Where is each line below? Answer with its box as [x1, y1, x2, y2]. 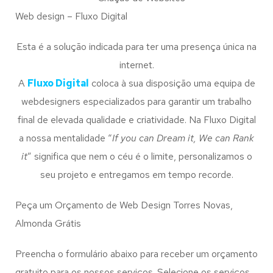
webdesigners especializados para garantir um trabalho [21, 95, 252, 108]
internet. [119, 58, 154, 72]
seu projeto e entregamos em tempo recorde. [40, 168, 233, 182]
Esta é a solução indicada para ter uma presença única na [16, 40, 257, 54]
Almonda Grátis [15, 217, 81, 230]
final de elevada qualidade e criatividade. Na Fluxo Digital [17, 113, 256, 127]
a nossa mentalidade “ [19, 132, 112, 145]
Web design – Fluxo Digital [15, 10, 127, 23]
